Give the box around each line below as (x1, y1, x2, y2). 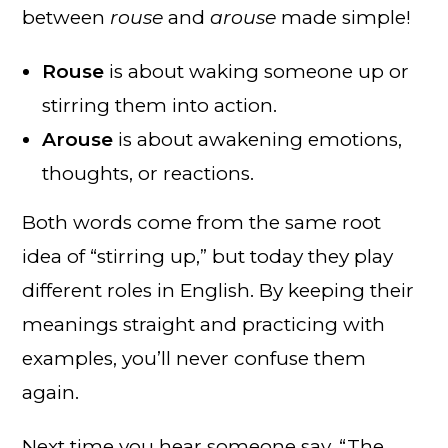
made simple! (276, 5, 412, 29)
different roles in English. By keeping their (22, 278, 415, 302)
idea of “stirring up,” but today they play (22, 244, 394, 268)
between (22, 5, 111, 29)
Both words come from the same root (22, 210, 382, 234)
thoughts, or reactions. (42, 161, 255, 185)
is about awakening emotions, (113, 127, 403, 151)
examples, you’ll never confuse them (22, 346, 367, 370)
